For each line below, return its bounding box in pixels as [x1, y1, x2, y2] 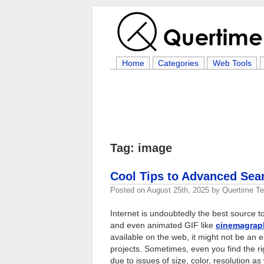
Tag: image [110, 141, 172, 154]
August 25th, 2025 [147, 186, 209, 194]
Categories [158, 58, 199, 68]
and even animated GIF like [110, 220, 216, 230]
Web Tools [212, 58, 252, 68]
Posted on [110, 186, 147, 194]
